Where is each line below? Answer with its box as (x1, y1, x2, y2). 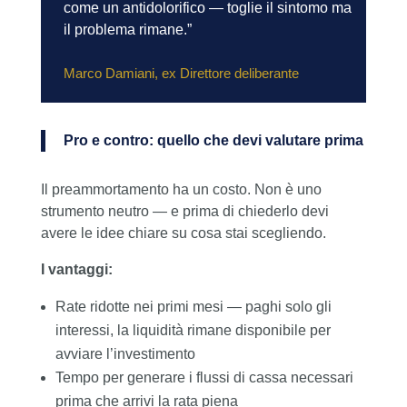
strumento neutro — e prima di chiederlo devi (40, 203, 329, 220)
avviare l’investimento (55, 346, 195, 362)
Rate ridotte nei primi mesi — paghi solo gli (55, 299, 332, 315)
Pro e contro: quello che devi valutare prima (63, 133, 363, 149)
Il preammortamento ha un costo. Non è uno (40, 182, 322, 198)
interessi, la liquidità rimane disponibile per (55, 323, 331, 339)
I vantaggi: (40, 262, 113, 278)
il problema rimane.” (63, 22, 192, 38)
